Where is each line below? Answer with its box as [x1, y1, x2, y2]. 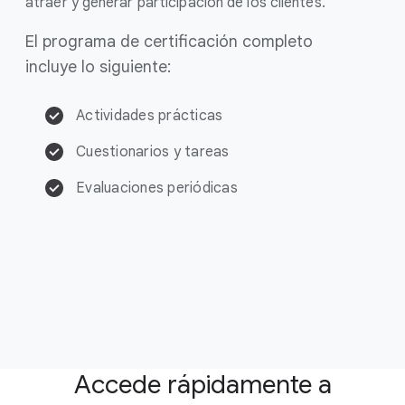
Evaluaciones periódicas [76, 179, 238, 197]
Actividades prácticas [76, 107, 223, 125]
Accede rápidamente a [73, 369, 332, 400]
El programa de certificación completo [25, 32, 313, 52]
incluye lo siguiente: [25, 57, 171, 77]
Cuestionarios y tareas [76, 143, 230, 161]
